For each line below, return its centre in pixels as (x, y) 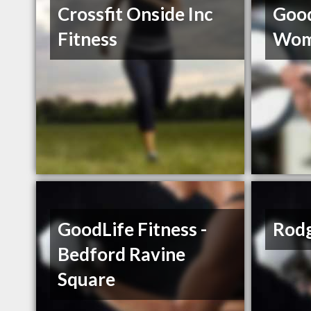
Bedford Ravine (122, 254)
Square (87, 279)
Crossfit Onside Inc (136, 14)
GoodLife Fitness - (133, 229)
